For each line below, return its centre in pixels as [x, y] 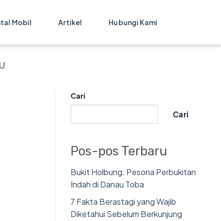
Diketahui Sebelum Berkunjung [126, 214]
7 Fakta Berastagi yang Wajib [123, 201]
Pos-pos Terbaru [119, 151]
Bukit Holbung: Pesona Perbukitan [133, 172]
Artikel [70, 22]
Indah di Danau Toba [107, 184]
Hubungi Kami [133, 22]
